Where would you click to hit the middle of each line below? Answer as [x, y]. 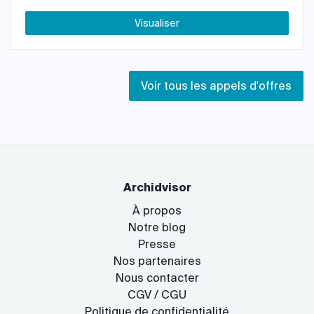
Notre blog [157, 227]
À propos [157, 210]
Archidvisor [157, 187]
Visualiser [157, 23]
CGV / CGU [157, 294]
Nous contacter [157, 278]
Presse [157, 244]
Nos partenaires [157, 261]
